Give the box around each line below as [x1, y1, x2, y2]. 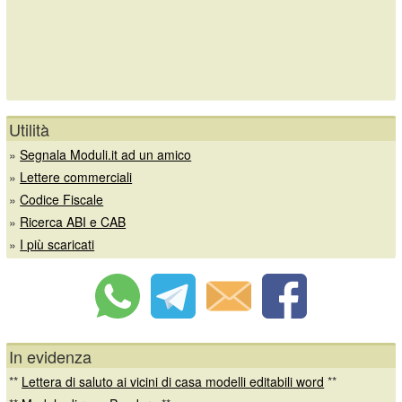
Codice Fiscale [20, 189, 104, 208]
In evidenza [9, 344, 92, 368]
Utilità [9, 117, 50, 141]
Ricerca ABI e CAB [20, 212, 127, 231]
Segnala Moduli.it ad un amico [20, 144, 192, 163]
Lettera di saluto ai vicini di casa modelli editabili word [22, 371, 325, 390]
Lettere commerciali [20, 167, 133, 186]
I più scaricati [20, 234, 95, 253]
